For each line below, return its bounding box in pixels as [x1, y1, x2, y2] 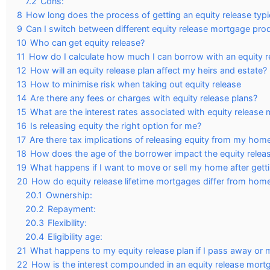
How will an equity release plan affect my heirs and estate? [30, 65, 267, 75]
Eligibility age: [48, 231, 102, 242]
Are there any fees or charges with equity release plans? [30, 93, 257, 103]
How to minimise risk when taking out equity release [30, 79, 241, 89]
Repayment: [48, 204, 96, 214]
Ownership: [46, 190, 92, 200]
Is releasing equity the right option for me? [30, 121, 201, 131]
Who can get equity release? [30, 37, 145, 48]
